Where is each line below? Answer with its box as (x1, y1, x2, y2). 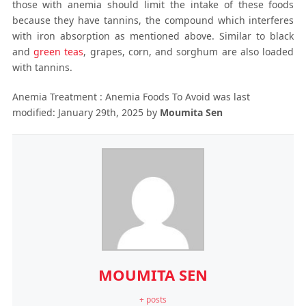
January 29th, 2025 (57, 105, 143, 119)
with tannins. (12, 60, 72, 74)
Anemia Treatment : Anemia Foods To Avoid (12, 89, 210, 103)
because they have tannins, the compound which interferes (12, 13, 294, 27)
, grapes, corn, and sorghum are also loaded (83, 44, 294, 58)
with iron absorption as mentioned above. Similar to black (12, 29, 294, 42)
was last (210, 89, 250, 103)
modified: (12, 105, 58, 119)
